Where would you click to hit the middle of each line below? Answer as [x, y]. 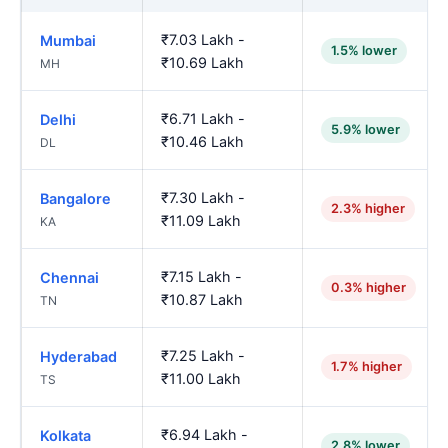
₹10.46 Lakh [202, 141]
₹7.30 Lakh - [203, 197]
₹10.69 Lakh [202, 62]
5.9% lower [365, 129]
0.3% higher [368, 287]
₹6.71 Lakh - [203, 118]
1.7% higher [366, 366]
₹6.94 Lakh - [204, 434]
